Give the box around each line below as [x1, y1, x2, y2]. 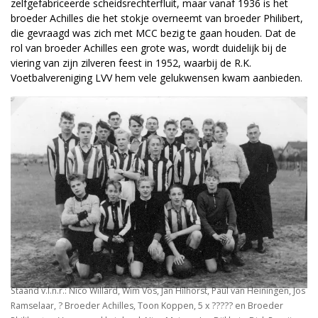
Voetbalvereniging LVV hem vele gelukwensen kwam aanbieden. [11, 71, 302, 85]
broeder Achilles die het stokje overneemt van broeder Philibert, [11, 11, 303, 26]
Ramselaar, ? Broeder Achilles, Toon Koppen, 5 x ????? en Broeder [11, 300, 283, 312]
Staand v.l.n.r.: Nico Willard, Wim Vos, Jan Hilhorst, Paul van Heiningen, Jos [11, 285, 305, 297]
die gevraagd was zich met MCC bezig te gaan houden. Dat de [11, 26, 296, 40]
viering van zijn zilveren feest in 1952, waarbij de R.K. [11, 56, 251, 70]
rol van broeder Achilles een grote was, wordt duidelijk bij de [11, 41, 287, 55]
